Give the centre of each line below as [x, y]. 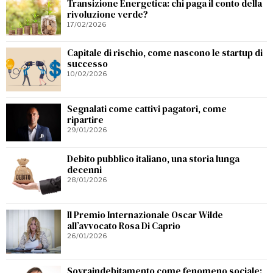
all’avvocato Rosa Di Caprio [124, 226]
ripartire [85, 119]
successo [87, 63]
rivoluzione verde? [108, 14]
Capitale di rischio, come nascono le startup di [165, 52]
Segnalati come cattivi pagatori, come [147, 108]
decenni [84, 170]
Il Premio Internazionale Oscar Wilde [145, 215]
